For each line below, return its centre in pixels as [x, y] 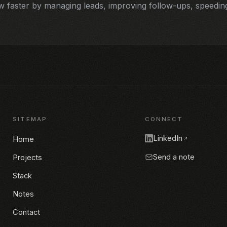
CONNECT [164, 119]
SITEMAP [30, 119]
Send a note [174, 157]
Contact [27, 213]
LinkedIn [167, 139]
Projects [28, 158]
